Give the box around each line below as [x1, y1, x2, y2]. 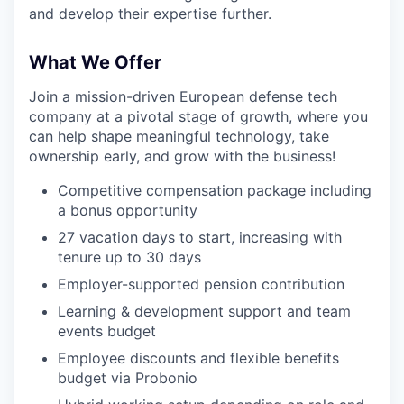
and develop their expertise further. [29, 5, 271, 23]
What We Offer [29, 51, 161, 73]
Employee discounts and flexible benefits [58, 349, 339, 367]
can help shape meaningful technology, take [29, 127, 329, 145]
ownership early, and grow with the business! [29, 147, 335, 165]
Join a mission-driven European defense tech [29, 87, 337, 106]
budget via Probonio [58, 369, 197, 387]
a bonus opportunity [58, 201, 197, 219]
